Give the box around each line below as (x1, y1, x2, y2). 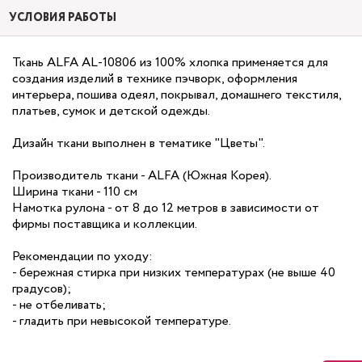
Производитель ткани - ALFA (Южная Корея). (12, 166, 271, 185)
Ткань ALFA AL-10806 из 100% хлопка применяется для (12, 53, 328, 72)
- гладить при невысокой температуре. (12, 312, 231, 330)
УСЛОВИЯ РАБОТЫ (9, 10, 116, 26)
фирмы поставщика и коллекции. (12, 215, 197, 234)
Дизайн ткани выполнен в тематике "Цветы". (12, 134, 265, 153)
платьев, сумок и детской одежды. (12, 102, 210, 120)
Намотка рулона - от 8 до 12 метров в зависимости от (12, 199, 319, 217)
